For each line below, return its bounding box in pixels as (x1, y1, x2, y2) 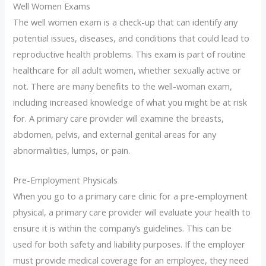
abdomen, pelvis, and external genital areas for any (13, 128, 217, 140)
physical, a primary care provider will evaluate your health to (13, 206, 251, 218)
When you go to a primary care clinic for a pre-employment (13, 190, 248, 202)
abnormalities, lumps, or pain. (13, 144, 131, 156)
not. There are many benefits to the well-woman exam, (13, 80, 233, 92)
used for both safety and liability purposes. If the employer (13, 238, 246, 251)
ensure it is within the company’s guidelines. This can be (13, 222, 232, 235)
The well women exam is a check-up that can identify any (13, 15, 238, 28)
